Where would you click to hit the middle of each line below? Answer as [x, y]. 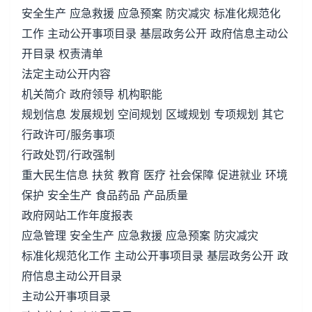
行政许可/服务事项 [68, 134]
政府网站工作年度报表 [77, 215]
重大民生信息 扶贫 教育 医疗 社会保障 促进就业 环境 [155, 175]
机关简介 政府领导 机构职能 [92, 94]
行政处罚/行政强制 [68, 155]
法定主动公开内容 [66, 74]
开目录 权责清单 [62, 54]
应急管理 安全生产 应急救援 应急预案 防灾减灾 [140, 235]
